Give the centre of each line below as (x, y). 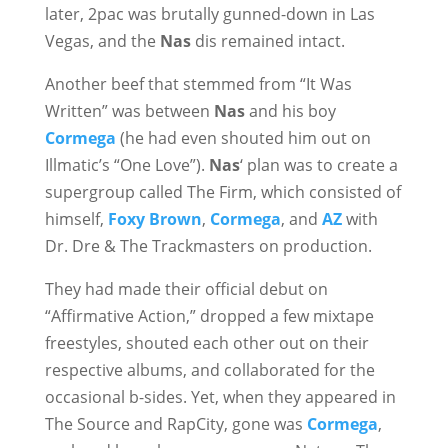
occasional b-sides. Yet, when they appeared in (220, 397)
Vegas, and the (102, 41)
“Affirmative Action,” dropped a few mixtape (209, 316)
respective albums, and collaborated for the (209, 370)
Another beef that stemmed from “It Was (198, 84)
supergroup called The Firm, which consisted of (222, 192)
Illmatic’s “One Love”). (126, 165)
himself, (76, 219)
